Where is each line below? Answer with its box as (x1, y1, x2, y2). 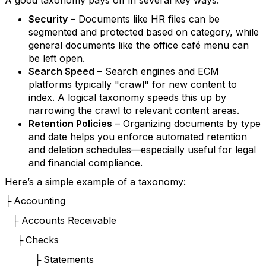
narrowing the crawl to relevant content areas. (28, 104, 239, 116)
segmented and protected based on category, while (28, 26, 259, 38)
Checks (26, 234, 59, 246)
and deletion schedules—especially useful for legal (28, 144, 256, 156)
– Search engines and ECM (94, 65, 219, 77)
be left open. (28, 52, 85, 64)
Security (28, 13, 68, 25)
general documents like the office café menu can (28, 39, 249, 51)
